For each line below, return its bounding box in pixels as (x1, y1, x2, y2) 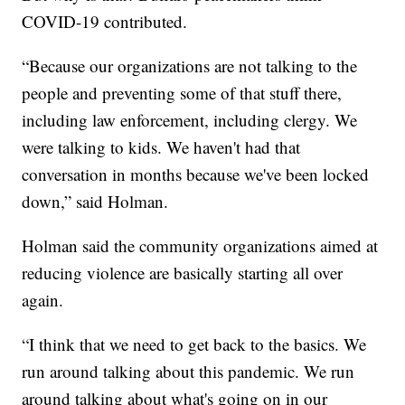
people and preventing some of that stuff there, (22, 80, 343, 104)
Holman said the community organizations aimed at (22, 233, 379, 257)
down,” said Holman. (22, 189, 169, 212)
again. (22, 287, 64, 311)
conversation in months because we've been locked (22, 162, 370, 185)
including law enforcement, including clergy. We (22, 108, 358, 131)
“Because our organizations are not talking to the (22, 53, 358, 77)
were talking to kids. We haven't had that (22, 135, 301, 158)
